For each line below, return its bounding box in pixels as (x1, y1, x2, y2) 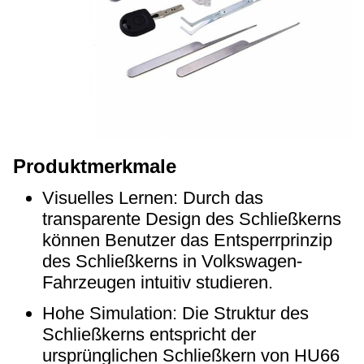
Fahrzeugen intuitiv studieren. (42, 272, 273, 292)
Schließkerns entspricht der (42, 324, 256, 344)
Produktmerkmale (13, 155, 176, 177)
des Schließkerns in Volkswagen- (42, 251, 302, 271)
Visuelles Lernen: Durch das (42, 188, 263, 208)
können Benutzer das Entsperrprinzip (42, 230, 332, 250)
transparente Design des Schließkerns (42, 209, 341, 229)
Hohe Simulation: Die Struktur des (42, 303, 309, 323)
